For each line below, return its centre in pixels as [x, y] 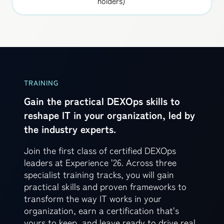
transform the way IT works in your [93, 198]
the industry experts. [70, 129]
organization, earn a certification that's [101, 210]
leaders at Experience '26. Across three [100, 162]
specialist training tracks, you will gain [99, 174]
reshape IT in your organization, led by [109, 115]
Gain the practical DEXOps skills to [102, 101]
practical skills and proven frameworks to [105, 186]
